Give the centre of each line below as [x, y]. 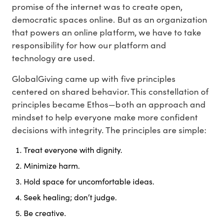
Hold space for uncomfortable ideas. [89, 182]
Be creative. [45, 213]
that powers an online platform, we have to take [107, 32]
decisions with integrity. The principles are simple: [110, 130]
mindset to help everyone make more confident [105, 117]
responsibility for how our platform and [89, 45]
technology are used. [54, 58]
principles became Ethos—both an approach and [109, 104]
